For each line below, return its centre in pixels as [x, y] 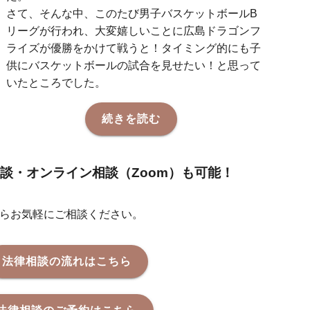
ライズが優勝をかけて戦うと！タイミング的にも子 [134, 48]
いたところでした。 [56, 83]
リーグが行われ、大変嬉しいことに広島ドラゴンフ [134, 31]
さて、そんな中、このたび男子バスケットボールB [132, 14]
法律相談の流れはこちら [66, 262]
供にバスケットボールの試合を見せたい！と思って [134, 66]
